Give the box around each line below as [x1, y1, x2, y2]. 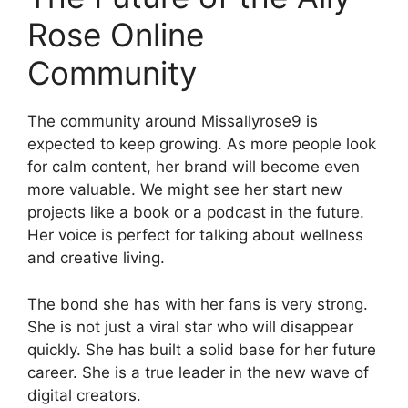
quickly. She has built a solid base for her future [27, 340, 376, 359]
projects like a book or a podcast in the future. [27, 203, 364, 221]
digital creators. [27, 385, 141, 404]
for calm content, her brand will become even [27, 158, 360, 176]
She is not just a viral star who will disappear [27, 317, 353, 336]
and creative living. [27, 249, 165, 267]
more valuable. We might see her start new [27, 180, 342, 199]
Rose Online [27, 15, 204, 54]
